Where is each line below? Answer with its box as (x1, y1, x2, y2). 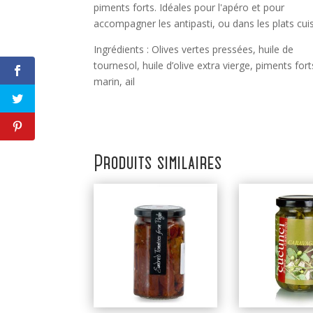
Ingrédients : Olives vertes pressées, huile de (94, 43, 294, 57)
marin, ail (94, 75, 136, 89)
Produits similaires (94, 153, 222, 173)
